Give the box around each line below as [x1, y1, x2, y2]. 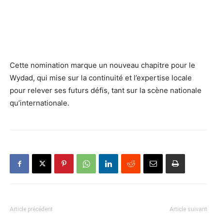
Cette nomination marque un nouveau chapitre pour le [10, 60, 195, 70]
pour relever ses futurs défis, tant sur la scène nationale [10, 85, 201, 95]
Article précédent [10, 205, 53, 213]
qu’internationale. [10, 98, 69, 108]
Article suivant [170, 205, 207, 213]
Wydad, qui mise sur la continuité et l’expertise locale [10, 73, 192, 82]
